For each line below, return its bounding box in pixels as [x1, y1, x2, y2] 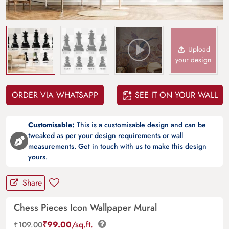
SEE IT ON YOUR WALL [132, 88, 218, 101]
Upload [186, 43, 211, 54]
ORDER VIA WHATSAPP [12, 88, 98, 101]
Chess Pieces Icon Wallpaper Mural [14, 200, 157, 214]
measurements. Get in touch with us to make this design [28, 141, 207, 151]
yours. [28, 151, 48, 162]
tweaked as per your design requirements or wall [28, 130, 183, 141]
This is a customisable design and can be [75, 119, 206, 130]
